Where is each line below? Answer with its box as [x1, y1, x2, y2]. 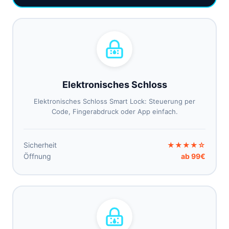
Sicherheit [24, 141, 57, 149]
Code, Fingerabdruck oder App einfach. [51, 107, 178, 116]
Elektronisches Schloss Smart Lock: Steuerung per [34, 97, 195, 105]
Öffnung [24, 152, 51, 161]
